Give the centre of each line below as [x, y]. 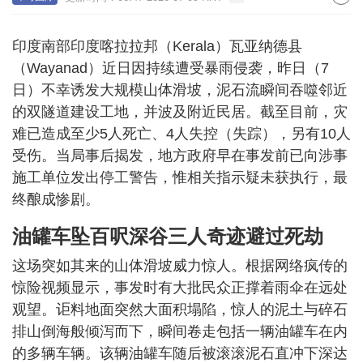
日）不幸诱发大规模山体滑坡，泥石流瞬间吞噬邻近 [180, 90]
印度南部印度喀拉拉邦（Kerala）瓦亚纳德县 [157, 46]
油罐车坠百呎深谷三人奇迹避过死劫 [168, 236]
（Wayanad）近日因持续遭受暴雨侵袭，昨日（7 [171, 68]
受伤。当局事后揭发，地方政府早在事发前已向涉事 [180, 156]
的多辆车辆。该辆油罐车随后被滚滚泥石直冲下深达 [180, 353]
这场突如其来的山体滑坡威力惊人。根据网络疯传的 [180, 266]
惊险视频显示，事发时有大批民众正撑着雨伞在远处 [180, 288]
